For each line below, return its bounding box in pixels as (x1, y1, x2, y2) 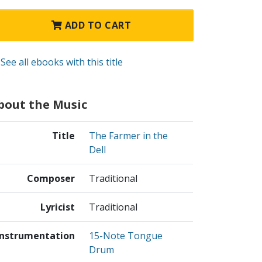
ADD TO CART (62, 19, 132, 32)
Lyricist (40, 200, 75, 213)
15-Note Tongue (89, 229, 163, 242)
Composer (27, 171, 75, 185)
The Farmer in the (89, 129, 168, 142)
